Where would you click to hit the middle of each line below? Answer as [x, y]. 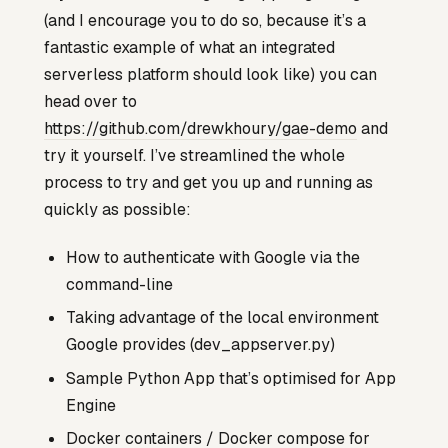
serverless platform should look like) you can [210, 75]
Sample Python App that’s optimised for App [231, 378]
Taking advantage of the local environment [223, 318]
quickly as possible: [117, 210]
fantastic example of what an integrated [189, 48]
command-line [120, 285]
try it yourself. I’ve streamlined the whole [194, 156]
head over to [90, 102]
